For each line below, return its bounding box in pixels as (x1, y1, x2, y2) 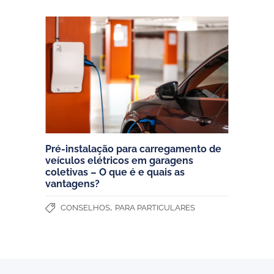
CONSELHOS (61, 203, 110, 213)
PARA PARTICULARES (115, 203, 195, 213)
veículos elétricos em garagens (45, 155, 193, 167)
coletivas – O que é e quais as (45, 166, 185, 179)
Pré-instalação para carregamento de (45, 143, 221, 155)
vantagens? (45, 178, 100, 190)
